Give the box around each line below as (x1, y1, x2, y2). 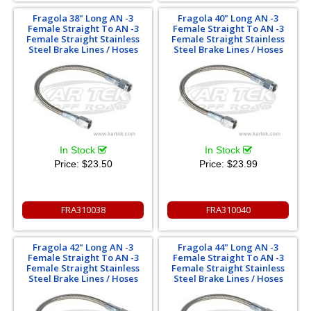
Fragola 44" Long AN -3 (178, 240, 278, 253)
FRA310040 (205, 203, 251, 216)
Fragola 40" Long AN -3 (178, 11, 278, 24)
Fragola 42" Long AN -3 (33, 240, 133, 253)
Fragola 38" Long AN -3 (33, 11, 133, 24)
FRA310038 (60, 203, 106, 216)
